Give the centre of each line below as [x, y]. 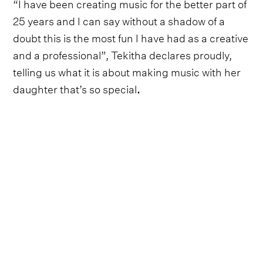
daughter [36, 88]
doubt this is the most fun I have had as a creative [131, 37]
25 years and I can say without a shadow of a [119, 20]
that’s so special [99, 88]
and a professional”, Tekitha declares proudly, [123, 54]
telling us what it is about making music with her [127, 71]
